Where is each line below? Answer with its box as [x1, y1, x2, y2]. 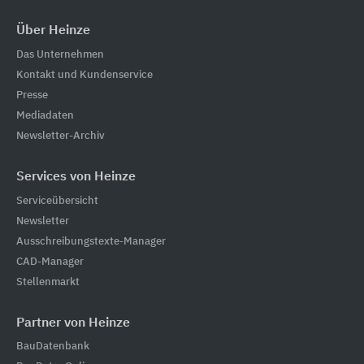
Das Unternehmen [16, 49, 104, 60]
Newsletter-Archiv [16, 130, 105, 141]
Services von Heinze [16, 170, 136, 184]
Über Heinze [16, 24, 90, 37]
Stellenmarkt [16, 276, 80, 288]
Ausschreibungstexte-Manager [16, 236, 166, 247]
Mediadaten [16, 110, 74, 121]
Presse [16, 89, 48, 101]
